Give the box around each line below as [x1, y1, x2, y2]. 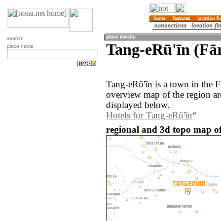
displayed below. [106, 100, 170, 110]
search [7, 36, 22, 41]
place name [7, 43, 34, 49]
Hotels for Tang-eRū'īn [106, 110, 192, 121]
